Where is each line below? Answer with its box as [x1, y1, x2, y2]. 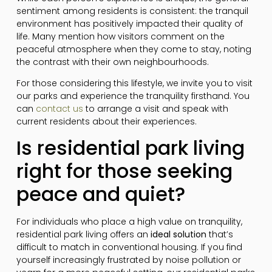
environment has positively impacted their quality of [16, 17, 243, 30]
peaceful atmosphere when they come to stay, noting [16, 42, 251, 55]
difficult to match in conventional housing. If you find [16, 241, 242, 254]
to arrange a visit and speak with [83, 103, 228, 115]
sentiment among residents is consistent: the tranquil [16, 4, 248, 17]
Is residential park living [16, 134, 245, 162]
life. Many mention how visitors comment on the [16, 30, 225, 42]
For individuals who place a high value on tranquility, [16, 216, 242, 228]
